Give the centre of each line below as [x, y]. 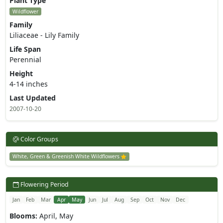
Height [21, 74]
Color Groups [38, 139]
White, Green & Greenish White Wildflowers [66, 157]
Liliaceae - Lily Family [44, 35]
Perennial [25, 60]
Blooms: [23, 216]
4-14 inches [28, 84]
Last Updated [32, 98]
